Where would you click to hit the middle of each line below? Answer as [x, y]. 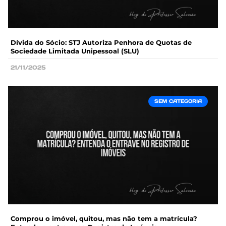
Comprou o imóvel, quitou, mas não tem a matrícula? [104, 218]
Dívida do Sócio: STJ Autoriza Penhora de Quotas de [101, 43]
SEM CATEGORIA [178, 101]
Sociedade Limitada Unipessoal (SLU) [75, 51]
